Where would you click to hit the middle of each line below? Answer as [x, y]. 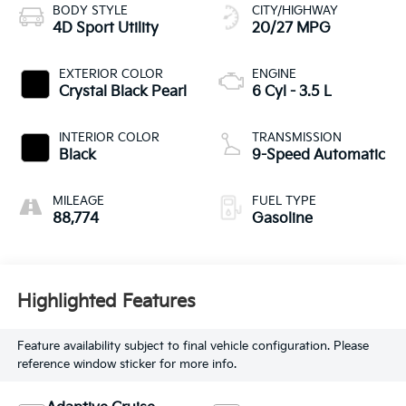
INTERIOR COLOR [109, 137]
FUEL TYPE [284, 201]
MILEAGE [78, 201]
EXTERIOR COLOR [111, 74]
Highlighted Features [106, 302]
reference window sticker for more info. [126, 364]
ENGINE [274, 74]
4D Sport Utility [105, 28]
